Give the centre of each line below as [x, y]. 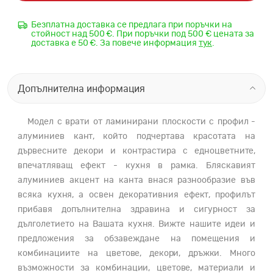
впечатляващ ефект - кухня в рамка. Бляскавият [136, 166]
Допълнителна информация [81, 89]
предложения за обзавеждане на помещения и [136, 239]
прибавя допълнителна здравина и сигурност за [136, 210]
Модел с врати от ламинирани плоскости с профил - [136, 122]
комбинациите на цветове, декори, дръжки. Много [136, 254]
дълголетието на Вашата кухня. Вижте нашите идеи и [136, 225]
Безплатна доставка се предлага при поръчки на [132, 25]
